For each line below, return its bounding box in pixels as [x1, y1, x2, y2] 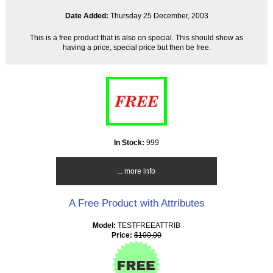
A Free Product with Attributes [68, 197, 205, 210]
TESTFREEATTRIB [118, 221, 180, 230]
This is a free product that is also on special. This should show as [30, 34, 243, 42]
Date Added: [65, 12, 108, 20]
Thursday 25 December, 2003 [108, 12, 208, 20]
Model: [93, 221, 118, 230]
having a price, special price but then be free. [62, 43, 211, 52]
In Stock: [114, 138, 146, 147]
